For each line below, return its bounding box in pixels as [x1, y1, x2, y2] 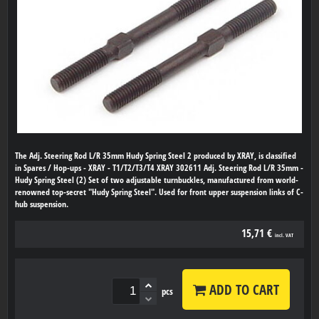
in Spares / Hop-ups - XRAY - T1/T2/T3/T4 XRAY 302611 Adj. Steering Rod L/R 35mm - [15, 162, 303, 174]
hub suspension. [15, 199, 68, 210]
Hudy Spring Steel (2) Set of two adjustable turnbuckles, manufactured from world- [15, 174, 298, 186]
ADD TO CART [206, 280, 279, 300]
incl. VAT [275, 232, 293, 239]
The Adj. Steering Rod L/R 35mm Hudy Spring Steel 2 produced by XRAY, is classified [15, 150, 296, 162]
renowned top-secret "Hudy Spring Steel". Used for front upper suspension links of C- [15, 187, 303, 198]
